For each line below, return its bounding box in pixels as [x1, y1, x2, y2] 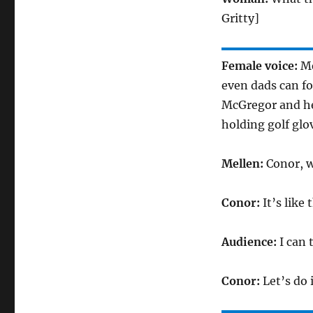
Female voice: [221, 59, 300, 73]
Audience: [221, 235, 279, 249]
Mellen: [221, 156, 266, 170]
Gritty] [221, 11, 259, 25]
